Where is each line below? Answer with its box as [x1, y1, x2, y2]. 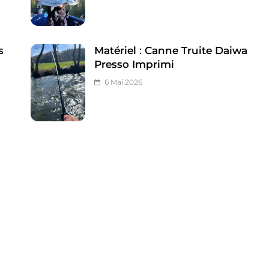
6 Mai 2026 [104, 77, 143, 86]
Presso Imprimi [94, 58, 175, 70]
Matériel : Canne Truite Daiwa [94, 44, 248, 56]
